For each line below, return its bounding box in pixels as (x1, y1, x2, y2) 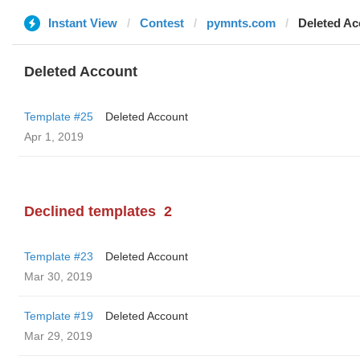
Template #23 (24, 250, 93, 263)
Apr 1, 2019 (24, 130, 84, 143)
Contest (140, 16, 184, 30)
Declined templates (24, 203, 156, 219)
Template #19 (24, 309, 93, 322)
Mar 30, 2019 (24, 270, 92, 283)
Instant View (48, 16, 117, 30)
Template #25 (24, 110, 93, 123)
